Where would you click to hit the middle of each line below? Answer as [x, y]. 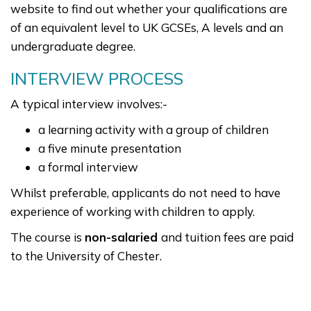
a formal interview [88, 167]
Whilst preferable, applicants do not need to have [145, 193]
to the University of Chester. [86, 256]
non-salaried [123, 237]
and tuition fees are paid [227, 237]
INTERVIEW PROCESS [97, 79]
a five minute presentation [110, 149]
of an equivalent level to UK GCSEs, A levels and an [147, 28]
